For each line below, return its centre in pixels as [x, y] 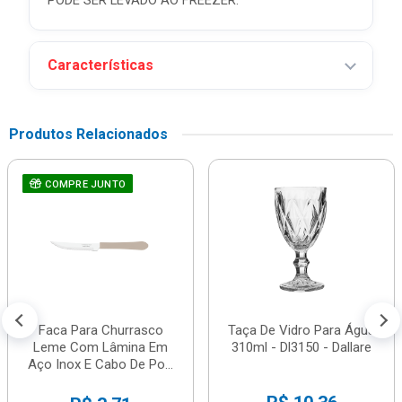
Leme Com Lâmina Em [100, 347]
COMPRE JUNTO [84, 184]
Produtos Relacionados [88, 134]
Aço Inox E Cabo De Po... [100, 364]
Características [100, 65]
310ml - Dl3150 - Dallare [301, 347]
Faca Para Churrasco [100, 330]
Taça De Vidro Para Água [301, 330]
